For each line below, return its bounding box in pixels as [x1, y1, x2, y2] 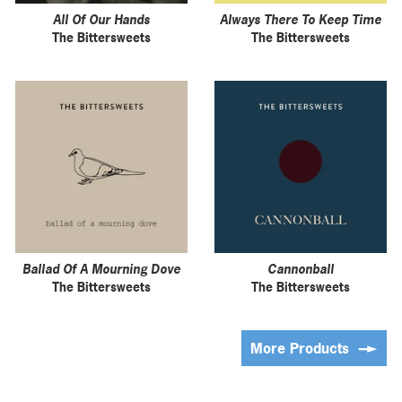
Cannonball [267, 259, 334, 277]
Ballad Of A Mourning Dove [22, 259, 180, 277]
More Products [250, 337, 354, 358]
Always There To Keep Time [220, 10, 381, 28]
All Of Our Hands [53, 10, 150, 28]
